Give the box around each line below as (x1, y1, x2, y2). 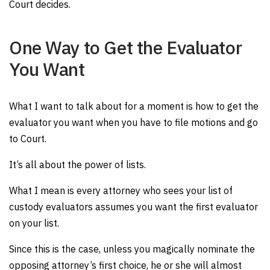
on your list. (9, 217, 59, 229)
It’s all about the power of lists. (9, 159, 146, 171)
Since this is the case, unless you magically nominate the (9, 243, 255, 255)
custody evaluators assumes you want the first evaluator (9, 201, 258, 213)
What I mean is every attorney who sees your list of (9, 184, 233, 196)
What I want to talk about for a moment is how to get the (9, 100, 259, 112)
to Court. (9, 133, 46, 145)
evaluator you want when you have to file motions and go (9, 116, 258, 128)
